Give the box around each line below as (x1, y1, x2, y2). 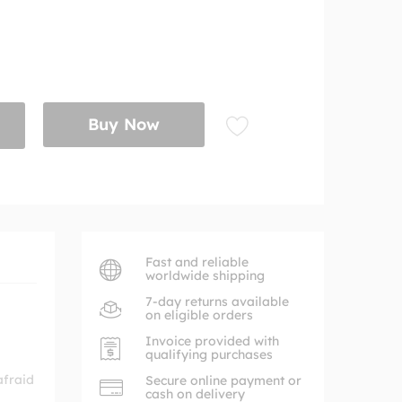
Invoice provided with (145, 333, 279, 349)
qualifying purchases (145, 346, 273, 363)
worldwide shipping (145, 267, 265, 284)
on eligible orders (145, 307, 253, 323)
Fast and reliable (145, 254, 249, 270)
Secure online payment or (145, 372, 301, 389)
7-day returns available (145, 293, 289, 310)
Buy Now (88, 114, 161, 135)
